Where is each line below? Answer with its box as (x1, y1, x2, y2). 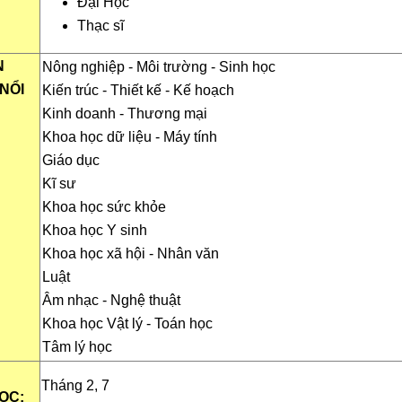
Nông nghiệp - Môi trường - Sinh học (41, 58, 275, 74)
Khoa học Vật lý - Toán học (41, 315, 213, 331)
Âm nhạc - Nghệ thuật (41, 292, 180, 308)
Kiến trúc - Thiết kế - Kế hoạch (41, 82, 234, 98)
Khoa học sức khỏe (41, 198, 166, 214)
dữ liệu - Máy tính (102, 128, 217, 144)
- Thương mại (115, 105, 207, 121)
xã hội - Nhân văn (106, 245, 219, 261)
